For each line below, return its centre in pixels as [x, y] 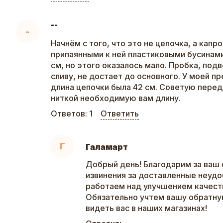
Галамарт [107, 147]
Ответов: [70, 114]
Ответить [120, 114]
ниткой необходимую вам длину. [116, 98]
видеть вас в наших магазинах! [146, 208]
